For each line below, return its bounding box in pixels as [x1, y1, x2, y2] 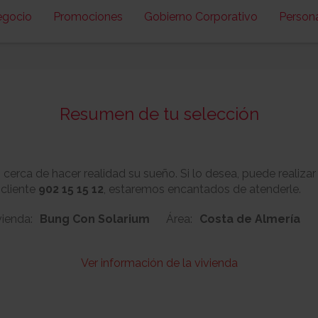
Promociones [53, 10, 123, 23]
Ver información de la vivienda [80, 256, 238, 270]
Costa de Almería [199, 212, 300, 226]
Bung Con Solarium [39, 212, 150, 226]
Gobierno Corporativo [143, 10, 258, 23]
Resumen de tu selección [59, 104, 259, 124]
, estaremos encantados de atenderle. [104, 182, 301, 196]
